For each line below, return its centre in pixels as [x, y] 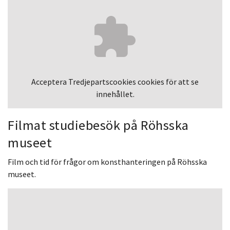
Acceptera [50, 81]
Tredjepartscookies [102, 81]
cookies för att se [167, 81]
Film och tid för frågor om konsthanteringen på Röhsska [107, 161]
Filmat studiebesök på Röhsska [98, 125]
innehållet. [115, 94]
